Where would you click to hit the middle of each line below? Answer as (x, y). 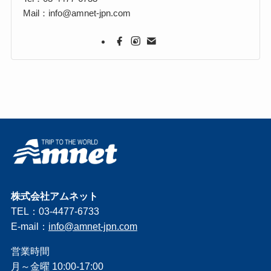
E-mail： (29, 226)
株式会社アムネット (54, 196)
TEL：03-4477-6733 (55, 211)
